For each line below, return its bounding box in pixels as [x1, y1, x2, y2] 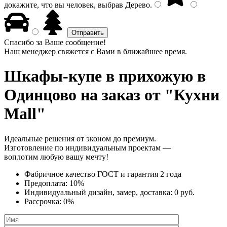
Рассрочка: [24, 197, 63, 206]
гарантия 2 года [127, 169, 181, 178]
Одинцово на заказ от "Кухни [4, 86, 219, 104]
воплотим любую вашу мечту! [4, 152, 108, 161]
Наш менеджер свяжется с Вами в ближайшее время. [4, 47, 187, 56]
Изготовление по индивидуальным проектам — [4, 143, 171, 152]
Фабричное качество [24, 169, 97, 178]
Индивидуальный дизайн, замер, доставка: [24, 187, 174, 197]
